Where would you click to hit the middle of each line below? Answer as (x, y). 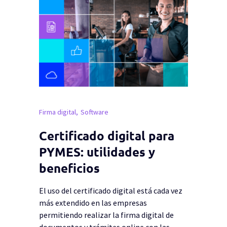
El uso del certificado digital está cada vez (110, 190)
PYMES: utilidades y (97, 152)
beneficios (69, 168)
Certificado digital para (106, 136)
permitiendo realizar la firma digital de (106, 215)
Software (94, 112)
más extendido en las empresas (93, 202)
